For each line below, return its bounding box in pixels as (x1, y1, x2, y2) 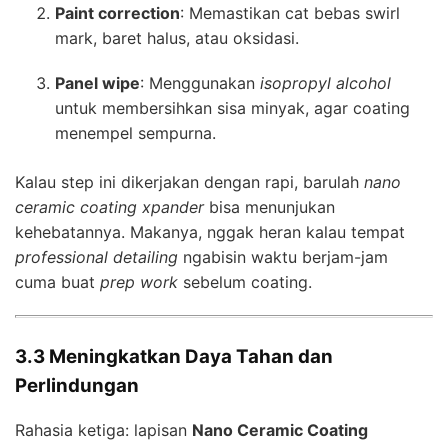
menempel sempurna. (55, 122, 216, 143)
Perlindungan (15, 373, 139, 397)
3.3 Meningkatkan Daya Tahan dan (15, 344, 333, 368)
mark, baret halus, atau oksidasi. (55, 27, 299, 48)
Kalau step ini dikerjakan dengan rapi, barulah (15, 171, 364, 192)
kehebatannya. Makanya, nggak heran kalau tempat (15, 221, 405, 242)
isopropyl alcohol (260, 72, 391, 93)
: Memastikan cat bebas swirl (180, 2, 400, 23)
